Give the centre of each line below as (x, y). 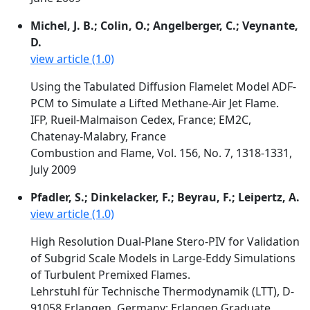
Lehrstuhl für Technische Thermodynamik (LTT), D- (162, 291)
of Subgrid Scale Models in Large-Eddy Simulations (163, 258)
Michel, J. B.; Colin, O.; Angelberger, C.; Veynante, (164, 26)
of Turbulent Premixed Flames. (110, 275)
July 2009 (53, 170)
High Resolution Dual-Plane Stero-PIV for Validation (165, 241)
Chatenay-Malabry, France (98, 136)
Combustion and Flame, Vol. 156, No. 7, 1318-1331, (161, 153)
